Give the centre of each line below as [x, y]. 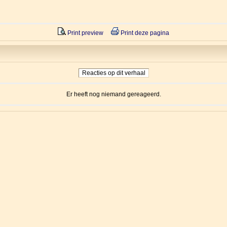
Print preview [85, 33]
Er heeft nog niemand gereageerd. [113, 94]
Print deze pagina [144, 33]
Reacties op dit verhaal [113, 73]
